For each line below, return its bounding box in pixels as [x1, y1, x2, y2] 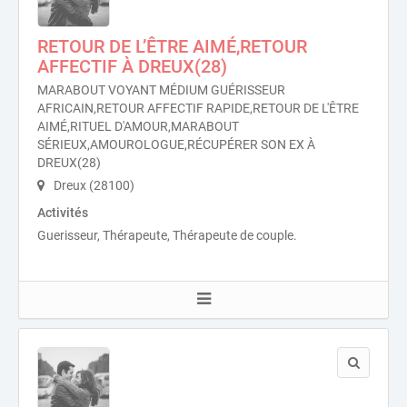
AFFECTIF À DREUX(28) [37, 55, 227, 77]
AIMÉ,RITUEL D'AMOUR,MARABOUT [37, 119, 239, 134]
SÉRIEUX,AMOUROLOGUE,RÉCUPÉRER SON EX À [37, 137, 315, 152]
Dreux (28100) [51, 178, 134, 193]
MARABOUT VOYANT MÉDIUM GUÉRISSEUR [37, 83, 285, 97]
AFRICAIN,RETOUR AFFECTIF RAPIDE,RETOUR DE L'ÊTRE [37, 101, 359, 115]
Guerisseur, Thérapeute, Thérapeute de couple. [37, 228, 297, 243]
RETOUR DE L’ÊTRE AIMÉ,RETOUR [37, 35, 307, 57]
